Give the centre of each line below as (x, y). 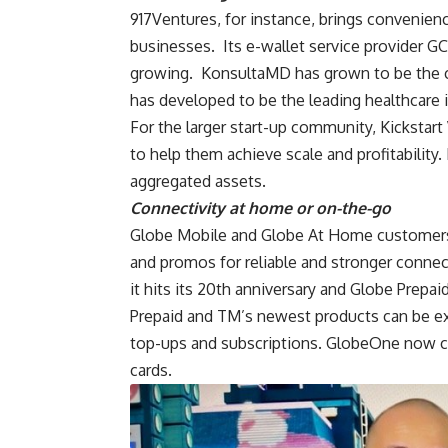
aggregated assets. (198, 181)
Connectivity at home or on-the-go (260, 208)
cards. (151, 370)
